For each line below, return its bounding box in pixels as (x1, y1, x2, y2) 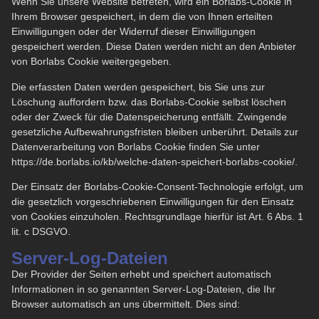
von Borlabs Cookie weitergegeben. (11, 56, 172, 68)
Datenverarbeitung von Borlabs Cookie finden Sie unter (11, 140, 260, 152)
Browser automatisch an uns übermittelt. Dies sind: (11, 298, 240, 310)
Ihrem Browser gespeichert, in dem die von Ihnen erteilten (11, 11, 273, 23)
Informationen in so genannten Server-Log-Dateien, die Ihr (11, 283, 276, 295)
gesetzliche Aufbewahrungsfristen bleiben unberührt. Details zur (11, 125, 298, 137)
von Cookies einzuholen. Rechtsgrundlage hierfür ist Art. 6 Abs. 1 (11, 211, 303, 223)
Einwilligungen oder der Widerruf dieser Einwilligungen (11, 26, 256, 38)
